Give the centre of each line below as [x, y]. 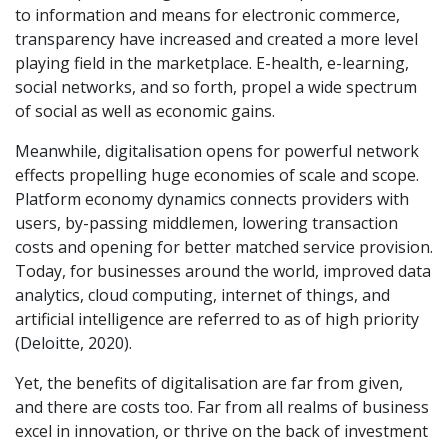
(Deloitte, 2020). [73, 342]
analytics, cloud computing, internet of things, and [202, 294]
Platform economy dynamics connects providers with [212, 198]
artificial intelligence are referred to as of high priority [217, 318]
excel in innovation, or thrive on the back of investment [221, 430]
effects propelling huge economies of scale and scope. [217, 174]
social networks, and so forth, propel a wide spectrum [216, 86]
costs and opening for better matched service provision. [224, 246]
